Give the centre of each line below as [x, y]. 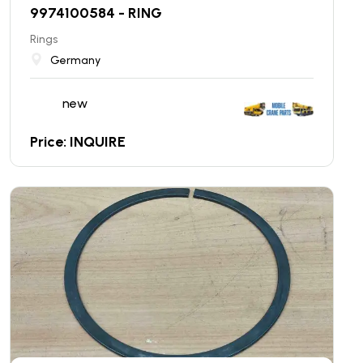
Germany [75, 60]
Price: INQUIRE [78, 141]
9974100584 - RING [96, 13]
